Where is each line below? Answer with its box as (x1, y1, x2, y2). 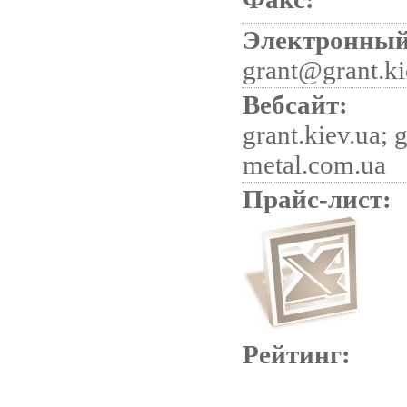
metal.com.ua (243, 150, 386, 179)
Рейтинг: (243, 340, 351, 369)
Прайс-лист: (243, 184, 392, 213)
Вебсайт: (243, 90, 348, 119)
